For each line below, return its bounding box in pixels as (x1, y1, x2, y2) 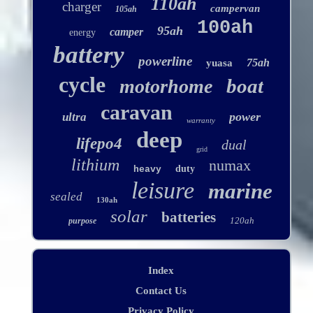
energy (69, 27, 96, 38)
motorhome (119, 75, 213, 98)
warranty (186, 116, 215, 125)
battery (52, 41, 124, 69)
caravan (100, 101, 173, 124)
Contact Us (136, 285, 187, 297)
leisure (131, 177, 194, 204)
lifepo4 (75, 135, 122, 153)
